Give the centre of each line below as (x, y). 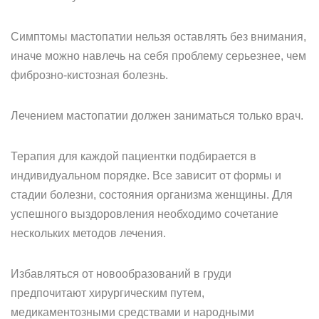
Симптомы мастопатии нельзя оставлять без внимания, (158, 37)
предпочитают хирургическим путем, (108, 293)
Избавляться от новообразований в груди (121, 274)
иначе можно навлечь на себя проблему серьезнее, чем (158, 56)
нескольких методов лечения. (88, 233)
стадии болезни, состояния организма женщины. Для (152, 195)
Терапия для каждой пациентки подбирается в (134, 156)
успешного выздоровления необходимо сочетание (145, 214)
